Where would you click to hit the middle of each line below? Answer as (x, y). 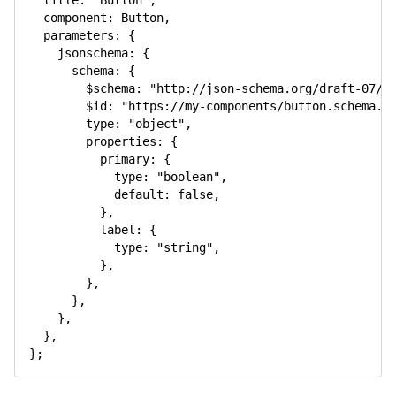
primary (125, 159)
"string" (185, 247)
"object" (156, 124)
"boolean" (188, 177)
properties (121, 141)
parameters (79, 35)
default (139, 194)
